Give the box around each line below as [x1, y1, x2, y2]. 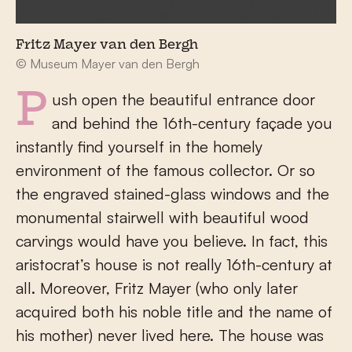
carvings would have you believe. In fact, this [16, 231, 328, 251]
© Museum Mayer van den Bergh [16, 56, 200, 72]
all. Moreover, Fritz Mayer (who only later [16, 278, 298, 299]
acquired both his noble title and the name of [16, 302, 332, 322]
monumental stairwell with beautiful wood [16, 207, 309, 228]
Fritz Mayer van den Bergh [16, 39, 199, 53]
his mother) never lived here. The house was [16, 325, 324, 346]
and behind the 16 [52, 113, 178, 134]
